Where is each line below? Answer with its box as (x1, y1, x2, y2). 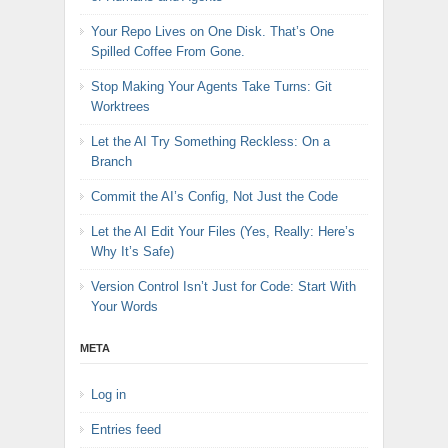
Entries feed (91, 422, 161, 438)
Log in (91, 387, 126, 403)
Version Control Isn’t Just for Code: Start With (91, 279, 356, 295)
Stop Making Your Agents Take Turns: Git (91, 79, 332, 95)
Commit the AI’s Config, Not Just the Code (91, 189, 338, 205)
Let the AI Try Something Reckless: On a (91, 134, 330, 150)
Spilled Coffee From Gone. (91, 44, 245, 60)
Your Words (91, 299, 158, 315)
